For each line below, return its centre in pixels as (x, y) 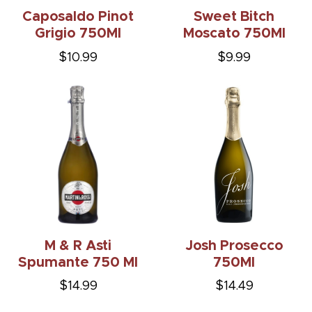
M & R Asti (78, 245)
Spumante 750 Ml (78, 262)
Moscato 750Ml (234, 34)
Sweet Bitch (234, 17)
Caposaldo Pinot (78, 17)
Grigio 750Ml (78, 34)
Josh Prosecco (234, 245)
